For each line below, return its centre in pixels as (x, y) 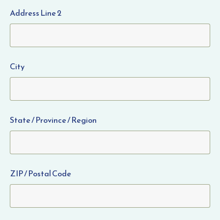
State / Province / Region (53, 120)
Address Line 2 (36, 13)
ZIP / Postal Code (41, 173)
